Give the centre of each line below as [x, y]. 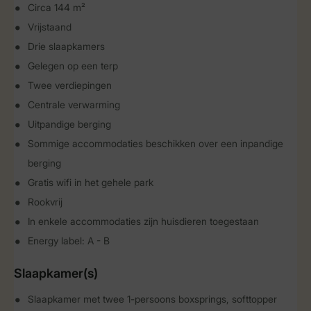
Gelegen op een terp [73, 66]
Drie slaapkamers [66, 46]
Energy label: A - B [69, 241]
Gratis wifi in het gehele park [91, 182]
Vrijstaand [50, 27]
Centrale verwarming [74, 104]
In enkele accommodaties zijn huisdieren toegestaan [143, 221]
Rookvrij [45, 202]
